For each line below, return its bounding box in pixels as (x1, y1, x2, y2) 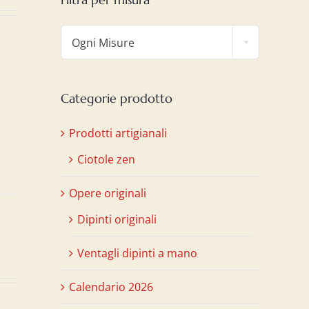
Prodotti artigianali (69, 125, 167, 141)
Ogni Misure (72, 34, 134, 50)
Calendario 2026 (69, 279, 153, 295)
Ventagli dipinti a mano (77, 245, 197, 261)
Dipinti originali (77, 211, 157, 227)
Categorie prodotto (61, 90, 172, 106)
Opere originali (69, 185, 146, 201)
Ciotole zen (77, 151, 135, 167)
